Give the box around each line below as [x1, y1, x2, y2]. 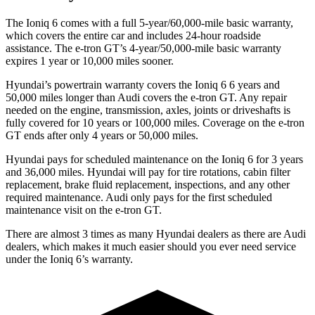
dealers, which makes [6, 240, 101, 252]
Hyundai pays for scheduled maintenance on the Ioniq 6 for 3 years [6, 153, 303, 165]
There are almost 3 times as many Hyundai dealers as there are [6, 227, 283, 240]
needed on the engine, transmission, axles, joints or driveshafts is [6, 103, 290, 116]
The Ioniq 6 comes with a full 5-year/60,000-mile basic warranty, [6, 16, 293, 29]
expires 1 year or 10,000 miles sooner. [6, 54, 174, 67]
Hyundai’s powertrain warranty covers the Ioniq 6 [6, 78, 229, 91]
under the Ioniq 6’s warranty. [6, 252, 133, 265]
